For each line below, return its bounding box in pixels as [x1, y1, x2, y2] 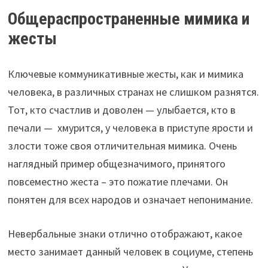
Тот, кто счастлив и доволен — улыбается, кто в [7, 102, 236, 117]
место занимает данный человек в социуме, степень [7, 244, 253, 258]
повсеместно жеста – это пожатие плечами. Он [7, 174, 228, 188]
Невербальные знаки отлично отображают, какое [7, 226, 242, 240]
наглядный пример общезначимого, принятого [7, 156, 226, 170]
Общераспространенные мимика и [7, 8, 249, 29]
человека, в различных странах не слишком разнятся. [7, 84, 259, 99]
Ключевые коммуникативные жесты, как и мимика [7, 66, 243, 81]
